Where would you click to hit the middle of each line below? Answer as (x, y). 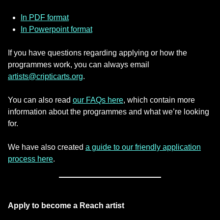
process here (30, 159)
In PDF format (44, 17)
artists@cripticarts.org (45, 76)
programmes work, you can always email (79, 64)
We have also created (47, 147)
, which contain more (159, 100)
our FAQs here (98, 100)
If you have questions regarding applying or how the (97, 53)
